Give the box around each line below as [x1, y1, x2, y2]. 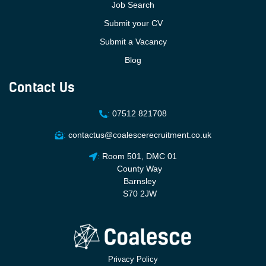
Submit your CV [103, 18, 163, 28]
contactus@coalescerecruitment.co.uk [68, 130, 211, 140]
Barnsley [123, 176, 156, 186]
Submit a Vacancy [99, 37, 167, 46]
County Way [117, 164, 162, 173]
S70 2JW [122, 189, 157, 198]
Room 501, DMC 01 [102, 151, 177, 161]
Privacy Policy [108, 255, 158, 264]
